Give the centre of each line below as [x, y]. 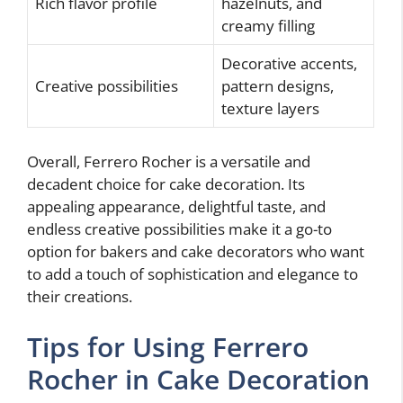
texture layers [270, 108]
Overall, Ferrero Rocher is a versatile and [169, 162]
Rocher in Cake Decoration [198, 379]
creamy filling [268, 25]
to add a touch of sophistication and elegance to [193, 274]
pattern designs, [278, 85]
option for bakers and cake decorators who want [196, 252]
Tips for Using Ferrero [168, 346]
